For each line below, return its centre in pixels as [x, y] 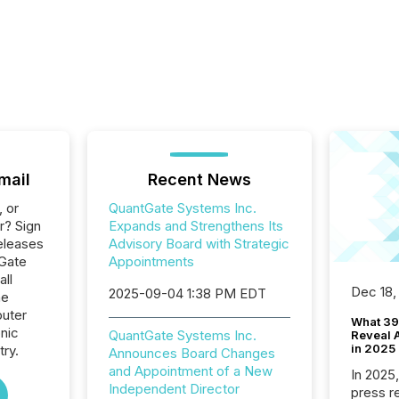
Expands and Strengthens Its [195, 226]
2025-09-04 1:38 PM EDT [187, 293]
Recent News [199, 179]
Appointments [151, 261]
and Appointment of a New [190, 371]
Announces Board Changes [191, 353]
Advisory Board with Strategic [199, 244]
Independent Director [174, 389]
